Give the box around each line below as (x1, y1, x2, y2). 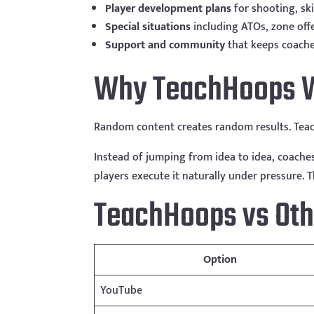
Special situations (105, 17, 191, 36)
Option (203, 250, 237, 269)
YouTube (100, 280, 143, 300)
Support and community (105, 35, 226, 55)
